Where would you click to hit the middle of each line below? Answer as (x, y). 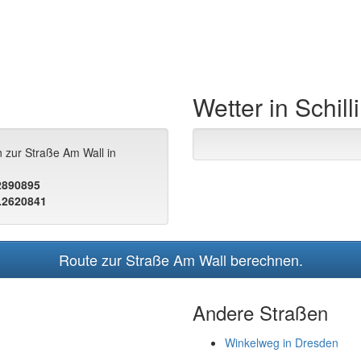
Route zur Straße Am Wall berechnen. (180, 260)
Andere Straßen (260, 313)
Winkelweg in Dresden (282, 343)
